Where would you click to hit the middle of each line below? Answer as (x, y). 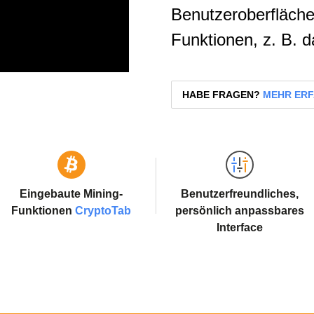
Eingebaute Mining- (71, 194)
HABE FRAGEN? (221, 95)
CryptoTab (103, 211)
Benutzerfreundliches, (239, 194)
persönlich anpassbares (239, 211)
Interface (239, 227)
